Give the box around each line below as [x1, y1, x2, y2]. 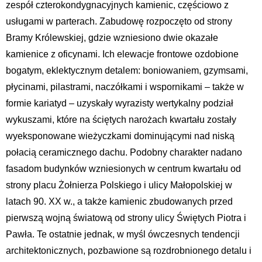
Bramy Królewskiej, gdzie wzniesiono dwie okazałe [6, 33, 218, 43]
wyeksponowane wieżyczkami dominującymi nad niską [6, 131, 235, 142]
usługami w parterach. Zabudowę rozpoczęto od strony [6, 16, 232, 27]
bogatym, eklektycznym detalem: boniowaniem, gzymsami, [6, 65, 248, 76]
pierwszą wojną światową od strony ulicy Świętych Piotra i [6, 213, 246, 223]
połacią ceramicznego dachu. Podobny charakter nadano [6, 147, 242, 158]
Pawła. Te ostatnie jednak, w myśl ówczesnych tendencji [6, 229, 240, 240]
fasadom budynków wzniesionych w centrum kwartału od [6, 164, 241, 174]
